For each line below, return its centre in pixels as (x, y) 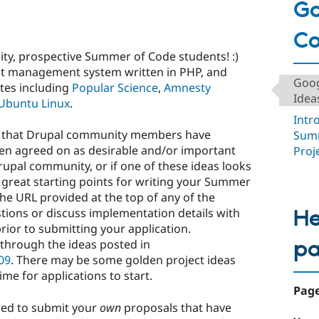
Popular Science (115, 88)
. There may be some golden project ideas (123, 260)
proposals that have (176, 307)
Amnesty (187, 88)
